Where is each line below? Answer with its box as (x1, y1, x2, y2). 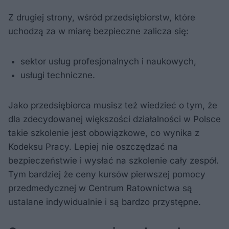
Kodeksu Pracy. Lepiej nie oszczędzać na (8, 142, 178, 152)
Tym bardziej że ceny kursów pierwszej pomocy (8, 169, 205, 180)
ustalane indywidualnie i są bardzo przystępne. (8, 197, 203, 208)
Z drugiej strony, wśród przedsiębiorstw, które (8, 12, 195, 23)
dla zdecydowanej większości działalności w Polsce (8, 114, 221, 125)
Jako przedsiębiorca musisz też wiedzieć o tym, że (8, 100, 217, 111)
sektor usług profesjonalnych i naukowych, (20, 56, 196, 67)
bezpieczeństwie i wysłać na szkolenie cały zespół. (8, 155, 219, 166)
